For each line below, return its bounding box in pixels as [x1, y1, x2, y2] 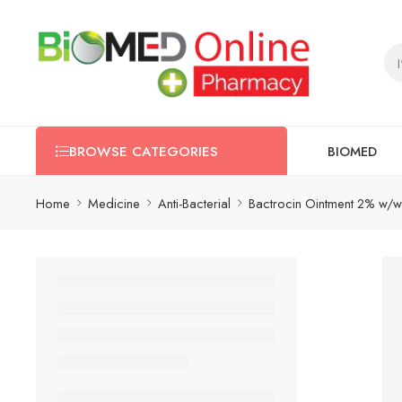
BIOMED [328, 141, 377, 161]
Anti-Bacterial [158, 193, 231, 213]
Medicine [88, 193, 140, 213]
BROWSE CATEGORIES [69, 142, 218, 162]
